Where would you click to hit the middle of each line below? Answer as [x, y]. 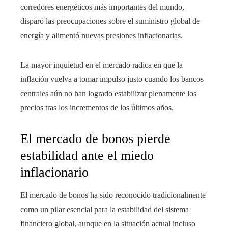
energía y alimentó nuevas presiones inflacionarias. [102, 36]
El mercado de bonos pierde [95, 139]
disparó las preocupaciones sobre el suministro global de [110, 21]
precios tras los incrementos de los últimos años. [97, 108]
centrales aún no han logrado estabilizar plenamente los [108, 94]
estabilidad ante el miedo [87, 156]
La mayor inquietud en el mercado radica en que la [102, 65]
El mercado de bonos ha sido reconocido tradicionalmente [113, 195]
